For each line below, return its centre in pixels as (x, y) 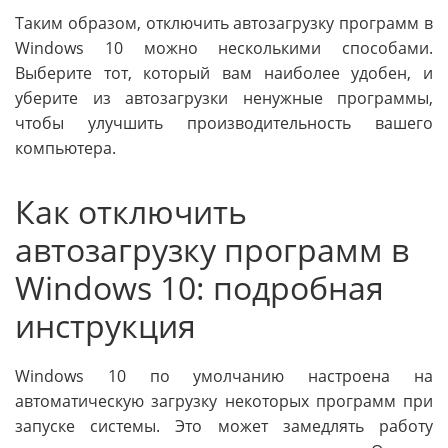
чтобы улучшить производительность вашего (224, 122)
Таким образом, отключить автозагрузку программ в (224, 22)
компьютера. (65, 147)
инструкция (105, 325)
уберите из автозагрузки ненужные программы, (224, 97)
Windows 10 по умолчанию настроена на (224, 376)
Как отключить (131, 211)
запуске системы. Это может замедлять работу (224, 426)
